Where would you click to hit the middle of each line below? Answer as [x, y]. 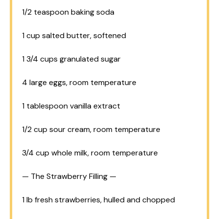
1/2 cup [35, 129]
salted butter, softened [83, 35]
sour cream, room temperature [104, 129]
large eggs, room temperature [82, 82]
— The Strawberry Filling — [69, 176]
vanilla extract [94, 106]
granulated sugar [89, 59]
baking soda [92, 12]
